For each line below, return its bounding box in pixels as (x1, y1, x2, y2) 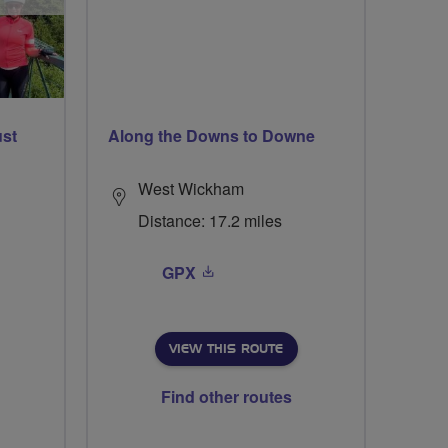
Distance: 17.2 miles (138, 209, 282, 232)
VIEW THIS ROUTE (168, 343, 283, 355)
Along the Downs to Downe (108, 124, 315, 147)
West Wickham (138, 177, 244, 200)
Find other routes (160, 385, 292, 408)
